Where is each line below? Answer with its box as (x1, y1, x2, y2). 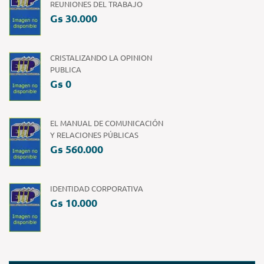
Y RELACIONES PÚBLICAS (50, 129, 138, 140)
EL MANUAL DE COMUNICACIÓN (50, 117, 163, 128)
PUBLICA (50, 64, 81, 74)
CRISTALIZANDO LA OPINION (50, 52, 152, 62)
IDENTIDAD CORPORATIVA (50, 183, 143, 193)
